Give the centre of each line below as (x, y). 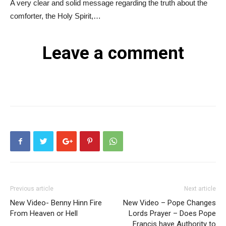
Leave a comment (113, 53)
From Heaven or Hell (44, 213)
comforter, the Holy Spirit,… (55, 16)
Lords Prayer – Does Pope (172, 213)
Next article (200, 189)
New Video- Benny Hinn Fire (56, 203)
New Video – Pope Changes (169, 203)
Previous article (32, 189)
